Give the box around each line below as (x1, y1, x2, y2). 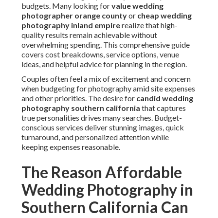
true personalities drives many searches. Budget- (21, 113, 182, 123)
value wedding (111, 1, 163, 11)
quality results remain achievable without (21, 30, 157, 40)
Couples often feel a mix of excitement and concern (21, 74, 191, 84)
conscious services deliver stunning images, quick (21, 123, 184, 132)
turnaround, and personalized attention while (21, 132, 169, 142)
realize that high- (120, 20, 178, 30)
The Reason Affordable (21, 163, 182, 182)
